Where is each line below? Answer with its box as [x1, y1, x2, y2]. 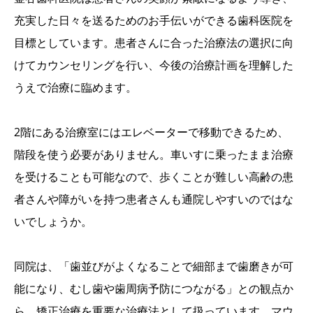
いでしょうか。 [14, 214, 92, 230]
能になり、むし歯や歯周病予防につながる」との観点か [14, 281, 293, 297]
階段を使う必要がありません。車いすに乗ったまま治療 [14, 147, 293, 163]
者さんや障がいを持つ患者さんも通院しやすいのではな [14, 191, 293, 208]
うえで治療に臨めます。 [14, 80, 137, 96]
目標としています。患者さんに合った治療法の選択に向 [14, 35, 293, 51]
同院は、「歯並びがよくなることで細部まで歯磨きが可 [14, 259, 293, 275]
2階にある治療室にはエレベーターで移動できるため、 [14, 124, 289, 140]
